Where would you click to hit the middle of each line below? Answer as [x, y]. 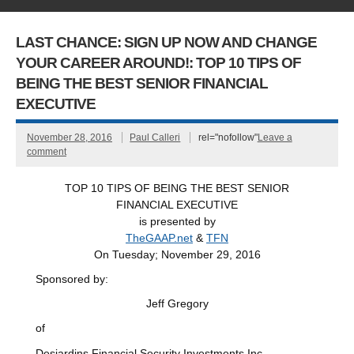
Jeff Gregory [177, 304]
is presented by [177, 221]
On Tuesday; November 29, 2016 [177, 254]
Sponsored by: [72, 279]
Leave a [275, 138]
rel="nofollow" [228, 138]
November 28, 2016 [69, 138]
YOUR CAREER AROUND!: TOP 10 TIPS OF [159, 63]
